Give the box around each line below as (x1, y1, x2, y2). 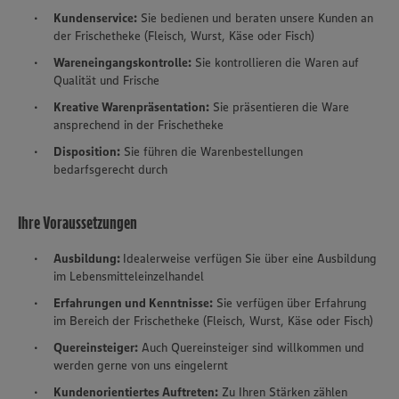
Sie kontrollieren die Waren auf (195, 54, 359, 71)
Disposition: (53, 143, 120, 160)
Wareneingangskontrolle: (53, 54, 191, 71)
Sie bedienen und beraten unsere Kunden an (141, 10, 373, 27)
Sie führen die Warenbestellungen (124, 143, 303, 160)
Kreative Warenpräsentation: (53, 99, 209, 116)
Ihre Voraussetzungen (18, 212, 137, 234)
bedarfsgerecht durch (53, 161, 167, 178)
